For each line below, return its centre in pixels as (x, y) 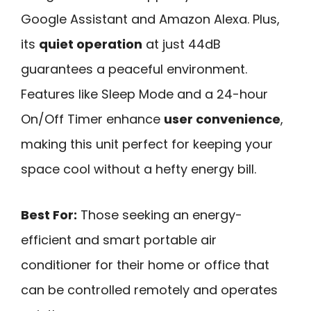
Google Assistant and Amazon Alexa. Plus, (150, 19)
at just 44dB (182, 44)
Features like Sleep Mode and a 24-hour (144, 94)
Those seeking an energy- (160, 215)
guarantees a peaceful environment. (134, 69)
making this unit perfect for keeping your (147, 144)
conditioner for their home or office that (145, 265)
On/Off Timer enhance (92, 119)
